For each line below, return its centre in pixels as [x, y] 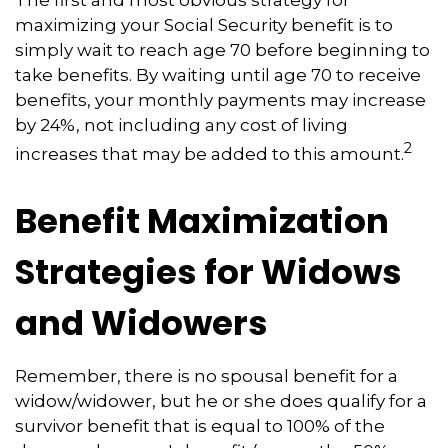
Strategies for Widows [208, 272]
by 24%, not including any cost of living [181, 124]
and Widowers [141, 323]
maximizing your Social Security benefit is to [204, 24]
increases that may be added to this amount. [209, 153]
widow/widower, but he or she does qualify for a [221, 401]
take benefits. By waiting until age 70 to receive [218, 74]
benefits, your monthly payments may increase [220, 99]
